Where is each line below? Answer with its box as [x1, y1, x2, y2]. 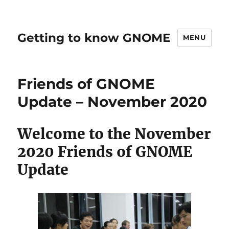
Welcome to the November [17, 125, 211, 143]
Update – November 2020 [17, 93, 208, 110]
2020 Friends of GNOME [17, 143, 193, 161]
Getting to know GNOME [17, 30, 171, 45]
